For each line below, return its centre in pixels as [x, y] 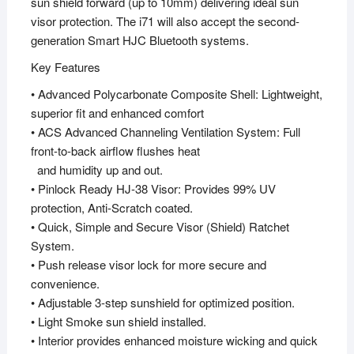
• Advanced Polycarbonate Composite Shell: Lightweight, [176, 94]
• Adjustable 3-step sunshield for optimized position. [162, 303]
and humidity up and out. [96, 170]
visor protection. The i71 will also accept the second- [165, 21]
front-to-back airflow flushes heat [115, 151]
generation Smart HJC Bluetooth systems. [139, 40]
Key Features [65, 67]
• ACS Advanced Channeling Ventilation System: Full [165, 132]
